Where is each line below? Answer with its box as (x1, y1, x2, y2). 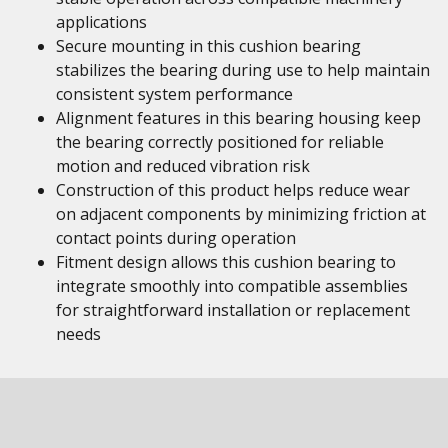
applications (56, 11, 147, 33)
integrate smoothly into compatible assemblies (56, 275, 408, 297)
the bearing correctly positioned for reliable (56, 131, 384, 153)
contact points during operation (56, 227, 296, 249)
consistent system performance (56, 83, 293, 105)
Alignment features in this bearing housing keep (56, 107, 421, 129)
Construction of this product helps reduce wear (56, 179, 410, 201)
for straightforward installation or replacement (56, 299, 410, 321)
